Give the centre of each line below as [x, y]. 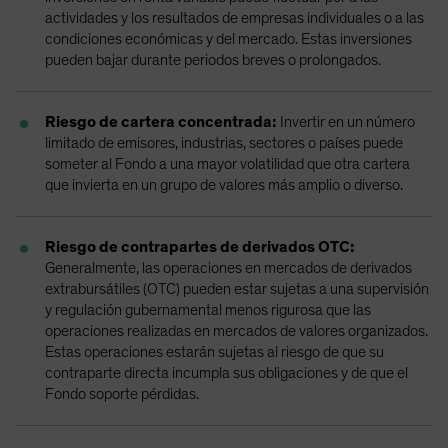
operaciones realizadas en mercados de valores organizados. [236, 330]
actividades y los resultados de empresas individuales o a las [234, 17]
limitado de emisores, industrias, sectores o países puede [224, 142]
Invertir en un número [346, 121]
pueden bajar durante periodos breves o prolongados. [213, 59]
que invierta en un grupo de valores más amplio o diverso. [224, 184]
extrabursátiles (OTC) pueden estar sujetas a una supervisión [237, 288]
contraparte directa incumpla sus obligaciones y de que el [226, 372]
